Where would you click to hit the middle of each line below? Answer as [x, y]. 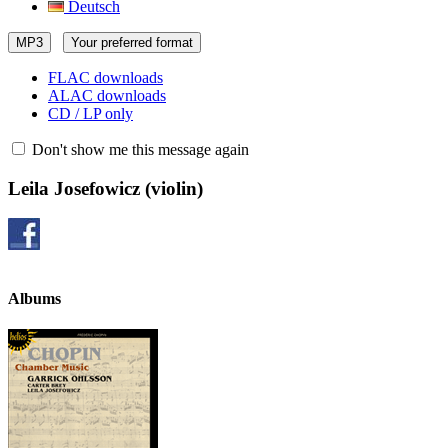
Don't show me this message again [138, 149]
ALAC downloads [107, 95]
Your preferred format [132, 42]
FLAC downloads [105, 77]
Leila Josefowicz [74, 188]
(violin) [171, 188]
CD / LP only [90, 113]
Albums [34, 298]
